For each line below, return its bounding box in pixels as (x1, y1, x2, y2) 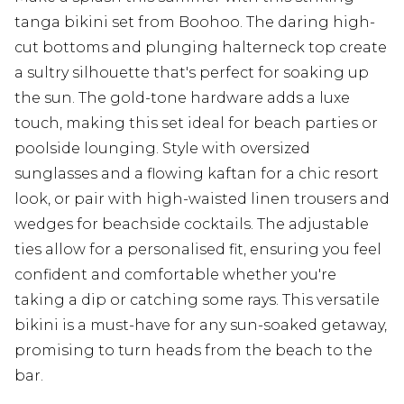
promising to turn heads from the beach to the (14, 342, 372, 360)
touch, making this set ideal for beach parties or (14, 115, 378, 133)
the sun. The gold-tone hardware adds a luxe (14, 89, 350, 107)
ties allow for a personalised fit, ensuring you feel (14, 241, 381, 259)
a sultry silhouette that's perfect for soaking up (14, 64, 369, 82)
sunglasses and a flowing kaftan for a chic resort (14, 165, 379, 183)
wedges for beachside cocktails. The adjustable (14, 216, 369, 234)
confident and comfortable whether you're (14, 266, 336, 284)
